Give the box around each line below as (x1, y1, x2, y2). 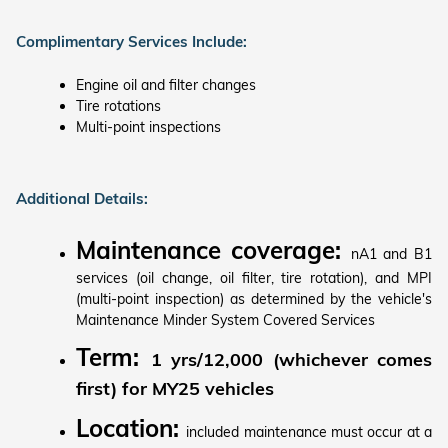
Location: (76, 413, 187, 443)
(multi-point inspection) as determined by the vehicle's (76, 290, 432, 308)
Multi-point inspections (76, 118, 221, 136)
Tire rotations (76, 97, 161, 115)
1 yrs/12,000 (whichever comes (150, 348, 432, 371)
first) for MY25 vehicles (76, 377, 274, 400)
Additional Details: (16, 189, 148, 208)
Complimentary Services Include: (16, 32, 251, 51)
